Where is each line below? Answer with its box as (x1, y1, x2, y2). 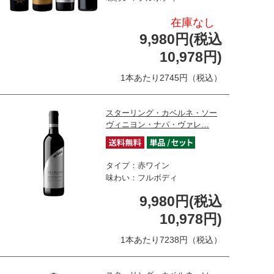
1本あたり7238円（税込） (120, 234, 222, 245)
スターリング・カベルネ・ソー (106, 108, 217, 117)
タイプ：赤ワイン (106, 160, 169, 170)
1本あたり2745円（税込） (120, 72, 222, 83)
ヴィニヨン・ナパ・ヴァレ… (106, 119, 209, 129)
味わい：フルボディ (106, 172, 177, 182)
